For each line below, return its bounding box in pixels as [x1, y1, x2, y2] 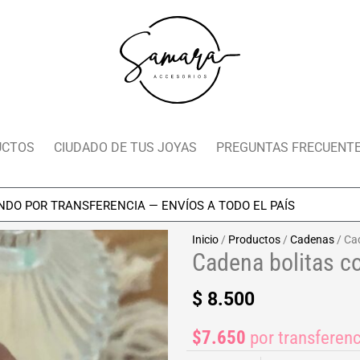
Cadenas [290, 232, 334, 246]
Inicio [192, 232, 219, 246]
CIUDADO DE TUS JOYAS [54, 139, 197, 155]
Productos [228, 232, 280, 246]
